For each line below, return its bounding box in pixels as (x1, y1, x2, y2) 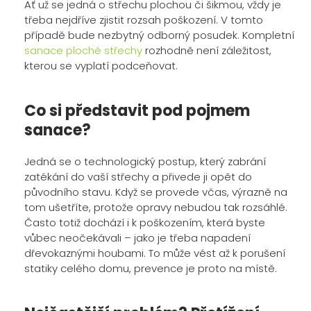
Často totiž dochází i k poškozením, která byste (24, 215, 265, 230)
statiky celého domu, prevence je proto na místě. (24, 261, 277, 276)
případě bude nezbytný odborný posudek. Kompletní (24, 28, 294, 43)
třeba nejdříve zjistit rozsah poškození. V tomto (24, 12, 263, 28)
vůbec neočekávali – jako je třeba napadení (24, 230, 251, 246)
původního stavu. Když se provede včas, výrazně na (24, 185, 287, 200)
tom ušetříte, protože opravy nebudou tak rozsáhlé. (24, 200, 287, 215)
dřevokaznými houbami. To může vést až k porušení (24, 246, 285, 261)
